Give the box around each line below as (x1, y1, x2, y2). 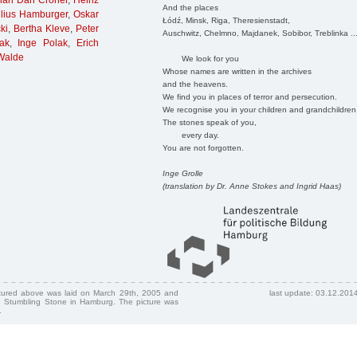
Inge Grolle (162, 168, 203, 178)
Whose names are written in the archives (162, 66, 312, 76)
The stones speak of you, (162, 117, 257, 127)
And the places (162, 2, 218, 12)
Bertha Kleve (14, 23, 70, 35)
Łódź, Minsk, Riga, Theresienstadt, (162, 15, 290, 25)
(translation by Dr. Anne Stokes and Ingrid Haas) (162, 181, 341, 190)
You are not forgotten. (162, 143, 244, 152)
